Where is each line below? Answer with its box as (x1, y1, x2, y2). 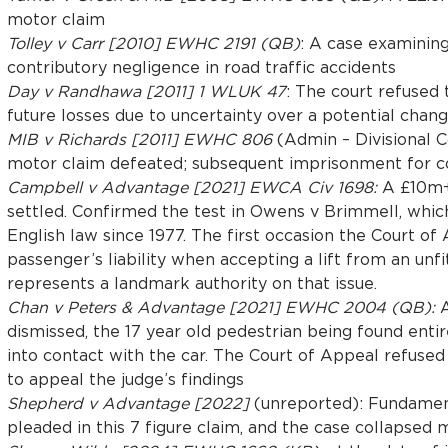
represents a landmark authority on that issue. (6, 273, 377, 292)
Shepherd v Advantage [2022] (6, 393, 249, 412)
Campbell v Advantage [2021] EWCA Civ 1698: (6, 177, 377, 196)
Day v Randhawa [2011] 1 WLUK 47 (6, 81, 286, 100)
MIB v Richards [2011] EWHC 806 (6, 129, 272, 148)
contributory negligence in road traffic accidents (6, 57, 396, 76)
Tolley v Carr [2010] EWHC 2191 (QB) (6, 33, 300, 52)
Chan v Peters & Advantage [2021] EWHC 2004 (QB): (6, 297, 435, 316)
